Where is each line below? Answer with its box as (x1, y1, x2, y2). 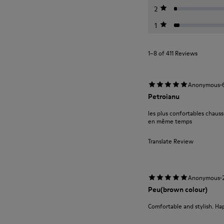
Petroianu (148, 91, 179, 101)
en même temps (148, 117, 192, 125)
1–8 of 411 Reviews (148, 49, 197, 57)
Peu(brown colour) (148, 184, 207, 194)
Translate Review (148, 137, 193, 145)
